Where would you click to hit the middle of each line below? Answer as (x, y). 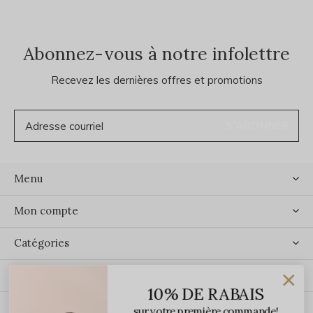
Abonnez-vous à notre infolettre (156, 54)
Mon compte (46, 211)
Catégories (42, 243)
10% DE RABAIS (205, 294)
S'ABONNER (257, 126)
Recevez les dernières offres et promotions (156, 80)
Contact (34, 275)
